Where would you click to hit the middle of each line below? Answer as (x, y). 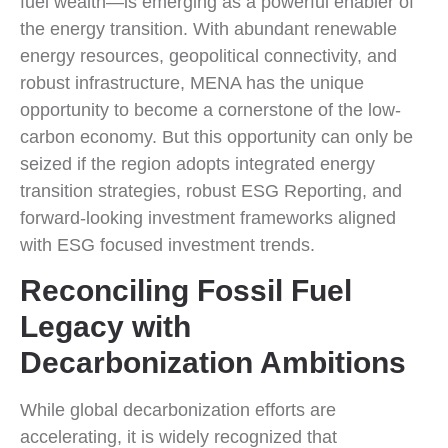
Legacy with (105, 326)
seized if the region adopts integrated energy (197, 163)
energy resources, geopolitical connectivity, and (208, 55)
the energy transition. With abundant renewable (208, 28)
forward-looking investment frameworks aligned (208, 217)
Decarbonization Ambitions (213, 362)
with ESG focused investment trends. (167, 244)
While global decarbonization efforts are (178, 409)
